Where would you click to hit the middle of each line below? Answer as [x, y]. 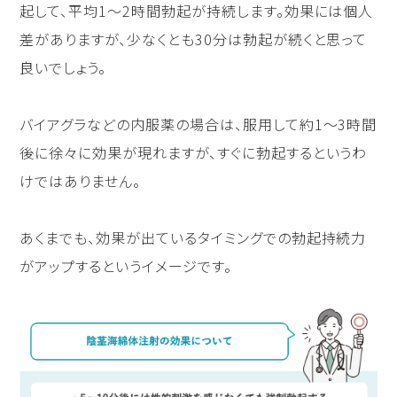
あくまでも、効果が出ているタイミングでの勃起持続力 [193, 237]
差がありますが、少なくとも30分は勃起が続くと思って [194, 39]
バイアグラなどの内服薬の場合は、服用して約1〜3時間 [198, 124]
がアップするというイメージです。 [126, 265]
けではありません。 [81, 180]
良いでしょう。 [63, 67]
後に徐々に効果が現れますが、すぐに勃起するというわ [194, 152]
